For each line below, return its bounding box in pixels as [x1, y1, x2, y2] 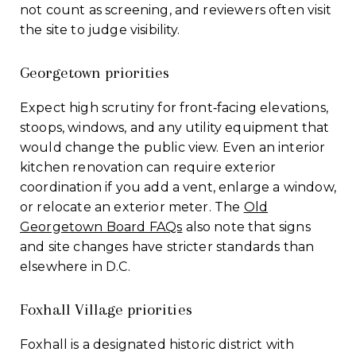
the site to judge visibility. [20, 21, 180, 37]
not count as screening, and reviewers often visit [20, 2, 331, 17]
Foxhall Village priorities [20, 300, 192, 319]
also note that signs [182, 219, 311, 234]
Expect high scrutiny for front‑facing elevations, [20, 99, 328, 115]
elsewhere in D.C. [20, 258, 130, 274]
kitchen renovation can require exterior [20, 159, 277, 175]
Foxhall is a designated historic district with [20, 336, 295, 352]
